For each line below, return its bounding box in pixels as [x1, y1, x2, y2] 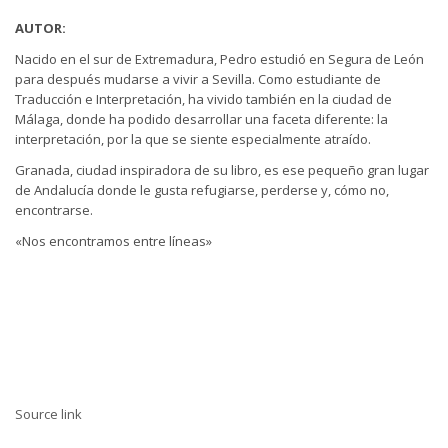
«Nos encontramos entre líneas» [15, 232, 212, 251]
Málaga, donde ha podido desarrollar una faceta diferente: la [15, 109, 388, 128]
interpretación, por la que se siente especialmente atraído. [15, 129, 371, 148]
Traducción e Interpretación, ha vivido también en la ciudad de [15, 89, 392, 108]
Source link [15, 405, 82, 424]
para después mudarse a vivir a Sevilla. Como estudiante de [15, 69, 381, 88]
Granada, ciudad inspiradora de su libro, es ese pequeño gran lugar [15, 161, 429, 180]
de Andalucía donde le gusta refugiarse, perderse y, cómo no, [15, 181, 389, 200]
